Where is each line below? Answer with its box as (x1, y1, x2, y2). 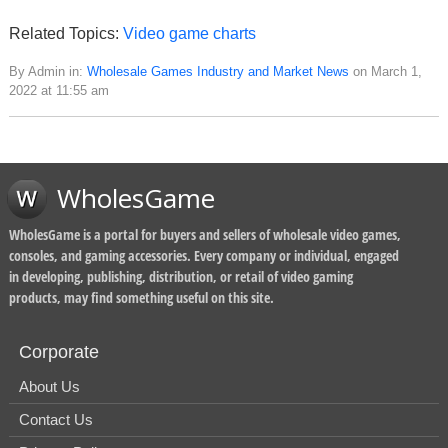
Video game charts (123, 25, 256, 43)
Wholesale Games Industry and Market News (87, 64, 349, 80)
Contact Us (19, 411, 93, 429)
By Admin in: (9, 64, 87, 80)
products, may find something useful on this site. (9, 288, 274, 308)
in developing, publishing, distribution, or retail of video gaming (9, 267, 353, 287)
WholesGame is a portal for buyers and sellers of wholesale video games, (9, 225, 401, 245)
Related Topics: (9, 25, 123, 43)
